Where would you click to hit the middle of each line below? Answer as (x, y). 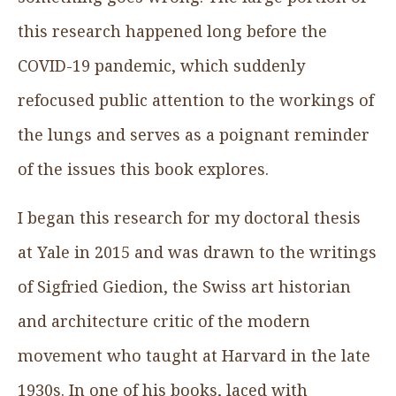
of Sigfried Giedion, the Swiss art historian (184, 286)
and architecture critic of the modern (164, 320)
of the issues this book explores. (145, 168)
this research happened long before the (172, 30)
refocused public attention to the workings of (196, 99)
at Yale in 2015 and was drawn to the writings (197, 251)
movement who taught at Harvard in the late (194, 355)
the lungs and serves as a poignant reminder (194, 134)
